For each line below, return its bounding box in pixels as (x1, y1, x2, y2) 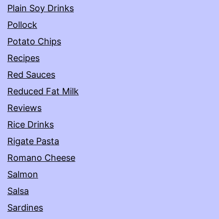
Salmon (7, 169, 38, 180)
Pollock (7, 20, 37, 30)
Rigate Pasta (7, 136, 59, 147)
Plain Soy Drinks (7, 3, 74, 14)
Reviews (7, 103, 42, 113)
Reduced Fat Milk (7, 86, 79, 97)
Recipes (7, 53, 40, 64)
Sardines (7, 202, 43, 213)
